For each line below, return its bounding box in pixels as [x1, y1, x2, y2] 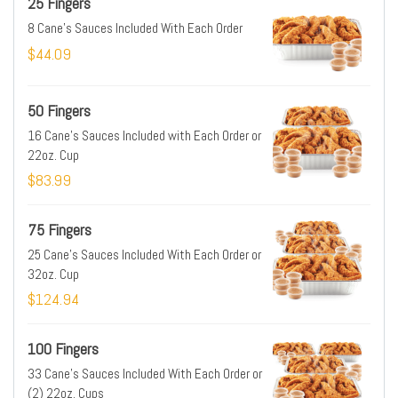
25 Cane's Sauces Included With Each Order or [28, 246, 261, 263]
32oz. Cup [28, 266, 79, 283]
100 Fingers [28, 338, 99, 359]
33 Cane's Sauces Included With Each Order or [28, 365, 262, 382]
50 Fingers [28, 100, 91, 121]
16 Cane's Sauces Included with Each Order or [28, 127, 261, 144]
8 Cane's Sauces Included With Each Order [28, 20, 243, 36]
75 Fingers [28, 219, 92, 240]
